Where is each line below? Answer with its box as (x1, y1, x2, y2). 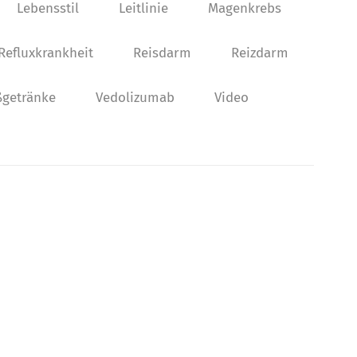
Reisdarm (133, 45, 191, 61)
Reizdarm (231, 45, 288, 61)
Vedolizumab (95, 89, 175, 106)
